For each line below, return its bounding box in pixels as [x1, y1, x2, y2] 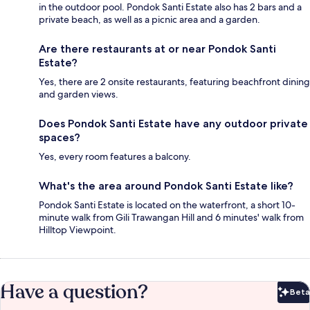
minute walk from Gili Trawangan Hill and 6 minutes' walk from [39, 210, 304, 224]
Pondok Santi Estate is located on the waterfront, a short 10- [39, 198, 295, 211]
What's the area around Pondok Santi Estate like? [39, 179, 293, 192]
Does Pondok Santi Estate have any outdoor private [39, 116, 308, 130]
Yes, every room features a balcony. [39, 149, 191, 163]
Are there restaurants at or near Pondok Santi [39, 42, 276, 55]
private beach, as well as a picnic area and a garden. [39, 12, 260, 26]
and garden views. [39, 87, 118, 100]
